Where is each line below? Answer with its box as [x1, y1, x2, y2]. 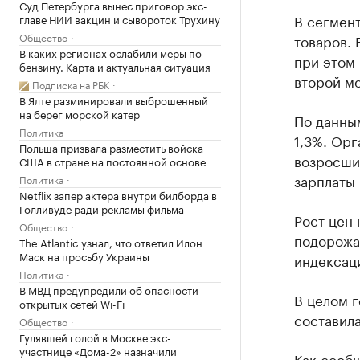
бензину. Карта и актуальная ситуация [19, 58, 211, 74]
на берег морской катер [19, 105, 140, 121]
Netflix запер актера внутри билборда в [19, 186, 217, 202]
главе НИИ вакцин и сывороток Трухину [19, 10, 220, 27]
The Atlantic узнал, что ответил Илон [19, 234, 202, 250]
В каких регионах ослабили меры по [19, 44, 202, 60]
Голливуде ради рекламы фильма [19, 200, 184, 216]
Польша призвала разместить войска [19, 139, 203, 155]
